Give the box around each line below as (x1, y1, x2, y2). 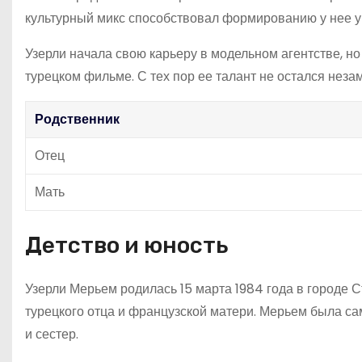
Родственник (35, 109, 120, 128)
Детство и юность (25, 231, 228, 259)
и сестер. (25, 324, 78, 343)
